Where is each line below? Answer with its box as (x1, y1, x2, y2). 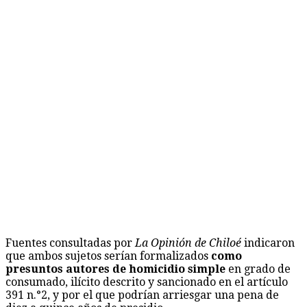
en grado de (225, 262, 291, 275)
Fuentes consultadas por (5, 236, 135, 249)
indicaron (241, 236, 295, 249)
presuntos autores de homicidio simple (5, 262, 225, 275)
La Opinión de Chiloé (135, 236, 241, 249)
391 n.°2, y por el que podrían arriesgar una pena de (5, 288, 279, 302)
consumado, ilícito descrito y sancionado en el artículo (5, 275, 288, 288)
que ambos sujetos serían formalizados (5, 249, 211, 262)
